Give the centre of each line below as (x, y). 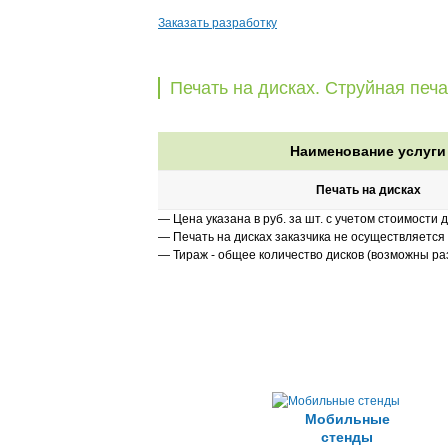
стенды (347, 437)
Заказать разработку (217, 23)
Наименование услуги (368, 151)
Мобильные (347, 419)
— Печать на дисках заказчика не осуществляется (301, 237)
